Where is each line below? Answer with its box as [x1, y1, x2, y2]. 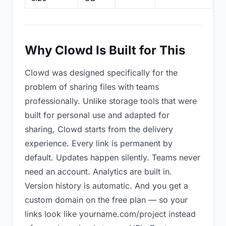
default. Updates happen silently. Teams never [25, 152, 200, 162]
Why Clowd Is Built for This [25, 43, 185, 58]
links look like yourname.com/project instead [25, 209, 196, 219]
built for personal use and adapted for [25, 110, 169, 120]
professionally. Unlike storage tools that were [25, 96, 197, 106]
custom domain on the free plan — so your [25, 195, 188, 205]
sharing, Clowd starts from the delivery [25, 124, 173, 134]
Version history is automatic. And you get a [25, 181, 188, 191]
